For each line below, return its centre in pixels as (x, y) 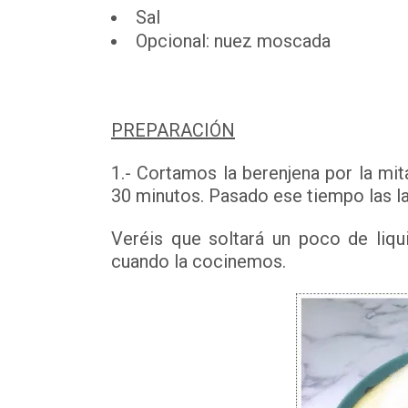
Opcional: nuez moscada (233, 41)
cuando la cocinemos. (199, 261)
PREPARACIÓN (173, 130)
